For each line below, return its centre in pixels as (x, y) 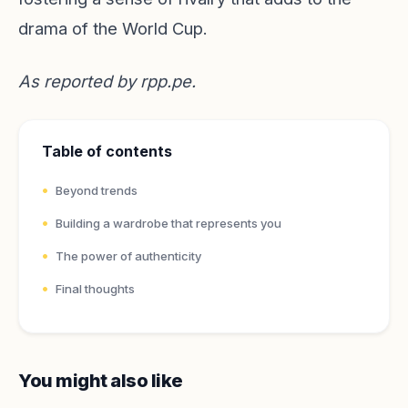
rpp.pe (166, 81)
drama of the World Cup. (113, 28)
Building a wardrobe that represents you (168, 223)
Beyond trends (97, 190)
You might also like (101, 381)
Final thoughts (95, 289)
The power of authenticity (128, 256)
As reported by (79, 81)
